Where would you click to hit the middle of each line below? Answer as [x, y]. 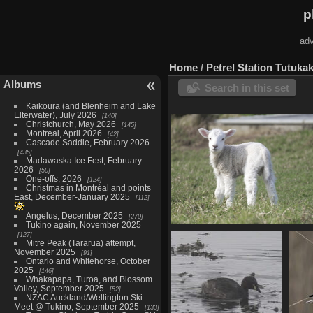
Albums [22, 84]
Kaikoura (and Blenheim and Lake [90, 105]
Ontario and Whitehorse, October [88, 261]
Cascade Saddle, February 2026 [87, 142]
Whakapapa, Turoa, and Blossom [89, 279]
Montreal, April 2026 [64, 133]
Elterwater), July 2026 [55, 115]
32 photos [256, 245]
